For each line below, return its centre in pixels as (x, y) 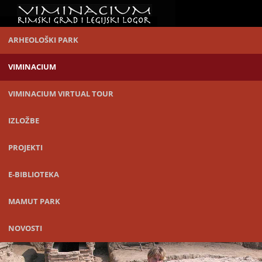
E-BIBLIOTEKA (34, 174)
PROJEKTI (25, 147)
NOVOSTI (25, 228)
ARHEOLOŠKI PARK (43, 40)
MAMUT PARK (34, 201)
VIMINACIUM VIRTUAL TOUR (61, 94)
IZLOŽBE (24, 120)
